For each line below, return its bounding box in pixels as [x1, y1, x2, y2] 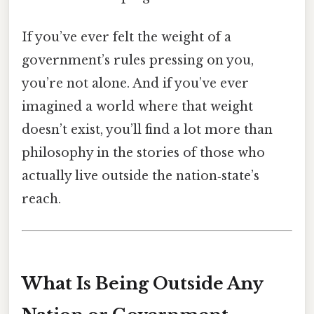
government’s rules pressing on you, [22, 53, 254, 69]
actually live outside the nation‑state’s [22, 168, 259, 184]
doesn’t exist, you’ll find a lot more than [22, 122, 273, 138]
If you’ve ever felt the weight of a [22, 29, 231, 46]
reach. [22, 191, 61, 207]
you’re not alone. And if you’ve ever [22, 76, 249, 92]
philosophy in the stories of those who [22, 145, 265, 161]
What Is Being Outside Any [22, 273, 264, 294]
